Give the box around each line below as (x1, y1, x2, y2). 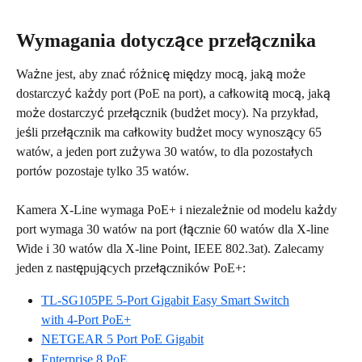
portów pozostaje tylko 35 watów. (16, 163, 189, 178)
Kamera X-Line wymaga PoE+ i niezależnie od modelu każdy (16, 203, 340, 217)
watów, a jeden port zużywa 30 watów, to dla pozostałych (16, 144, 316, 158)
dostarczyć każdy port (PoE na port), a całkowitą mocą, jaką (16, 86, 334, 100)
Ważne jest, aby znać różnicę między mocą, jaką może (16, 66, 309, 81)
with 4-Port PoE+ (41, 313, 131, 327)
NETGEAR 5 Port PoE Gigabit (41, 332, 204, 347)
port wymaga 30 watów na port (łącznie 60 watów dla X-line (16, 222, 332, 237)
